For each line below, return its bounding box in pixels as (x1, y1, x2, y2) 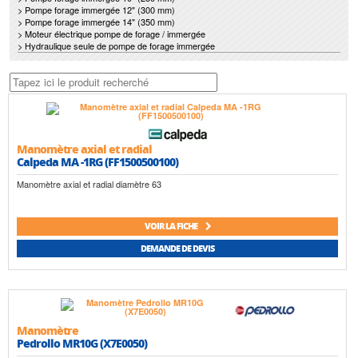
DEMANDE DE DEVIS (141, 242, 214, 255)
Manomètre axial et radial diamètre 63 (17, 177, 161, 191)
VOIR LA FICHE (144, 220, 199, 233)
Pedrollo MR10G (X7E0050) (17, 335, 147, 352)
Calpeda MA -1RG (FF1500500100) (17, 153, 178, 169)
